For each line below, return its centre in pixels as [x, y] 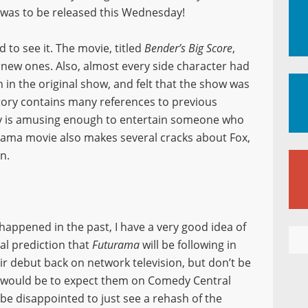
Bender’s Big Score [188, 48]
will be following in [189, 245]
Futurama [117, 245]
